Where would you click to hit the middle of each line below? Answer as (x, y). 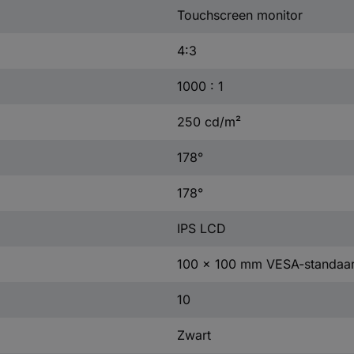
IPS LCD (201, 228)
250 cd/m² (209, 121)
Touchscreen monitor (239, 15)
